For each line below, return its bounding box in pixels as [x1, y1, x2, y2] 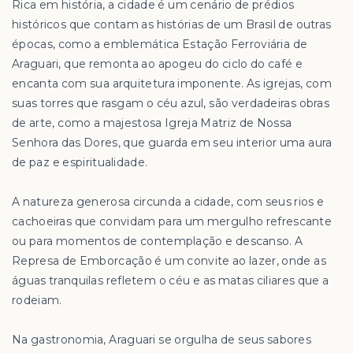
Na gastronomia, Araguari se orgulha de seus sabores [12, 333, 312, 347]
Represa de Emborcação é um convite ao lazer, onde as [12, 254, 326, 268]
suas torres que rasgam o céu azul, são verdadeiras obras [12, 96, 330, 110]
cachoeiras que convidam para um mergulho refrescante [12, 214, 333, 229]
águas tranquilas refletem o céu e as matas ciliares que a [12, 273, 329, 288]
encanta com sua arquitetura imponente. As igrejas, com [12, 76, 332, 91]
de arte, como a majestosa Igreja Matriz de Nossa [12, 116, 292, 130]
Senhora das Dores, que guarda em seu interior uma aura [12, 136, 333, 150]
